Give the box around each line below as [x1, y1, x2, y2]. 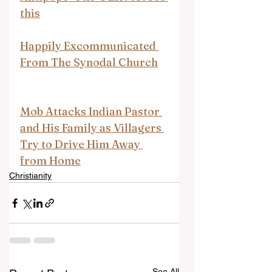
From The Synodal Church [20, 55, 158, 69]
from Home [20, 154, 81, 168]
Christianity [9, 171, 52, 180]
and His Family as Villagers [20, 121, 164, 135]
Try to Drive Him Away [20, 137, 143, 151]
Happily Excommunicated [20, 39, 158, 53]
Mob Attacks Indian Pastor [20, 104, 162, 118]
